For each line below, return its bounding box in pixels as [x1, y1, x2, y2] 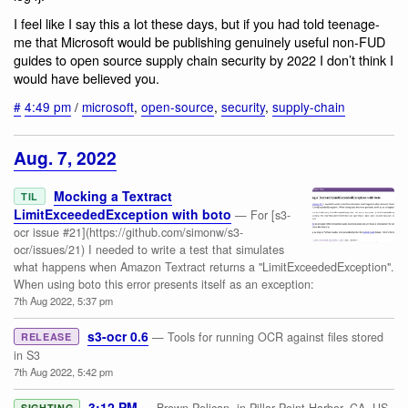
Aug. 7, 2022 [14, 145, 117, 171]
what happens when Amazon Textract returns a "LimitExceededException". [14, 259, 394, 276]
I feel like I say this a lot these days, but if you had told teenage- [14, 14, 380, 34]
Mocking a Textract [53, 187, 172, 206]
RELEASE [21, 330, 72, 344]
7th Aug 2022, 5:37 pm [14, 293, 113, 309]
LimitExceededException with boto [14, 205, 231, 224]
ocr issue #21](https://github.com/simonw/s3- [14, 224, 243, 241]
